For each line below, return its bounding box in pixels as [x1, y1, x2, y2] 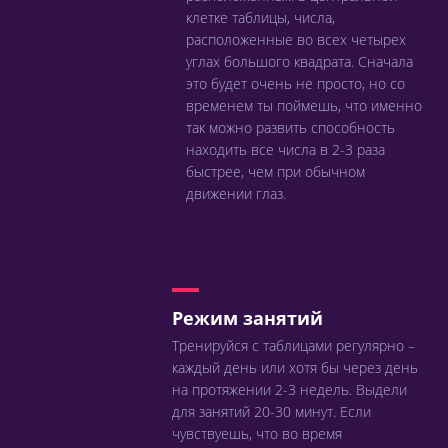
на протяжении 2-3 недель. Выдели [172, 380, 407, 399]
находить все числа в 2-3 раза [186, 140, 385, 159]
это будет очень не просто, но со [186, 74, 405, 93]
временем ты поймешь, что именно [186, 96, 422, 115]
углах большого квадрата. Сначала [186, 52, 413, 71]
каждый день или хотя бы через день [172, 358, 418, 377]
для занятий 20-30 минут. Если [172, 402, 371, 421]
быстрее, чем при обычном [186, 162, 365, 181]
